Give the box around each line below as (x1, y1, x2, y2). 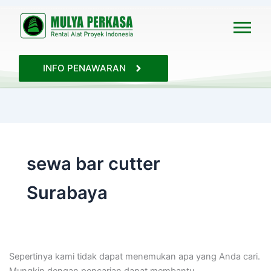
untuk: (8, 18, 33, 28)
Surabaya (26, 181, 108, 203)
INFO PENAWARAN (43, 62, 126, 74)
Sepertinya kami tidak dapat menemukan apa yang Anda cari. (8, 251, 260, 263)
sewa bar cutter (26, 152, 160, 174)
